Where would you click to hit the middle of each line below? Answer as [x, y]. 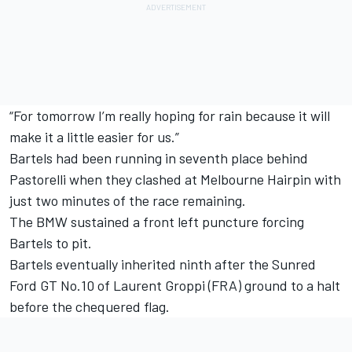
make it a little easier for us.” [94, 137]
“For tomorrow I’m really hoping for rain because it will [170, 116]
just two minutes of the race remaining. [128, 201]
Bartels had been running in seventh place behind [159, 158]
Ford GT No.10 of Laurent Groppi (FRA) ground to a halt [175, 286]
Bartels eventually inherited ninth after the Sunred [163, 264]
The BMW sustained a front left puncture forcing [157, 222]
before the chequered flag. [90, 307]
